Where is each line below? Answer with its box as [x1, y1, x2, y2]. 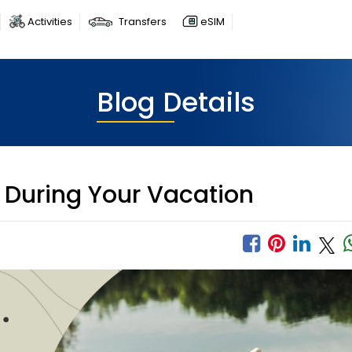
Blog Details [97, 83, 255, 121]
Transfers [119, 14, 167, 29]
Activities [27, 14, 72, 29]
